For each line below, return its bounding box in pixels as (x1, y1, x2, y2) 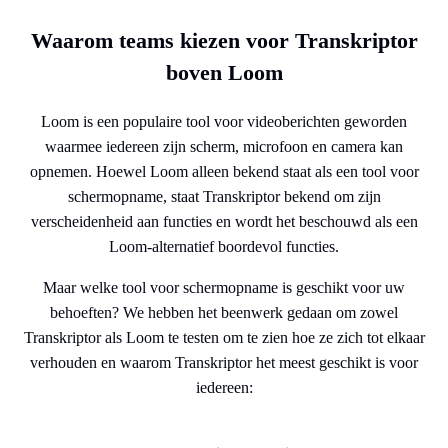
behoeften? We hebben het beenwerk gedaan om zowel (50, 303, 398, 321)
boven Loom (165, 59, 283, 85)
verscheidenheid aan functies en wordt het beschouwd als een (30, 212, 418, 230)
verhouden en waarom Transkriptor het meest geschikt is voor (30, 353, 418, 371)
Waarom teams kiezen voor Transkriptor (30, 27, 418, 53)
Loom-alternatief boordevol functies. (109, 237, 339, 255)
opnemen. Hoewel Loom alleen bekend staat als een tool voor (29, 162, 419, 180)
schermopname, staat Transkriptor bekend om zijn (67, 187, 381, 205)
